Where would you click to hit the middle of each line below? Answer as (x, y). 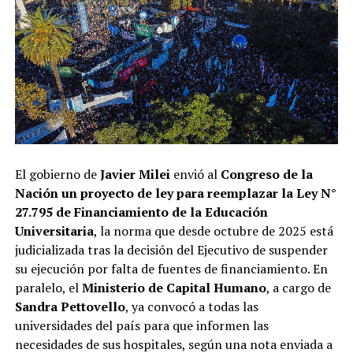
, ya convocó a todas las (191, 307)
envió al (195, 175)
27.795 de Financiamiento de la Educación (141, 212)
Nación (36, 193)
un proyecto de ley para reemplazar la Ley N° (199, 193)
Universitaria (54, 231)
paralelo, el (48, 288)
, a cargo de (298, 288)
